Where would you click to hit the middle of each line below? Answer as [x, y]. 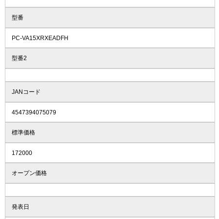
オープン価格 [29, 173]
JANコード [26, 92]
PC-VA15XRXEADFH [40, 38]
